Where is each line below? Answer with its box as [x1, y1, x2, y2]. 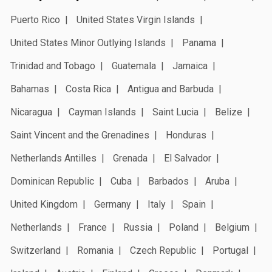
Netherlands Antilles [10, 152, 97, 164]
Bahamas [10, 83, 49, 95]
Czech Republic [130, 244, 196, 256]
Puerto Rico [10, 13, 60, 25]
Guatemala [112, 59, 156, 72]
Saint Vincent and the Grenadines [10, 129, 149, 141]
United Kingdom [10, 198, 78, 210]
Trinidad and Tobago [10, 59, 95, 72]
